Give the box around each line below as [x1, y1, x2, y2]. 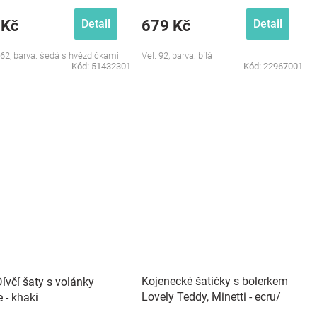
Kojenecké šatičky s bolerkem [142, 275, 288, 288]
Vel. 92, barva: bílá [142, 50, 212, 61]
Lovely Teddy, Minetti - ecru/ [142, 290, 281, 304]
